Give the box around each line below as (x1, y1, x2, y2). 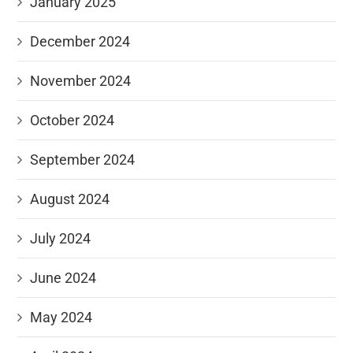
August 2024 (30, 191, 110, 207)
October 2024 (30, 112, 115, 128)
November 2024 (30, 72, 132, 89)
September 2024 (30, 151, 136, 168)
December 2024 (30, 33, 131, 50)
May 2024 (30, 309, 93, 325)
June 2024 (30, 269, 97, 286)
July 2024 (30, 230, 91, 247)
